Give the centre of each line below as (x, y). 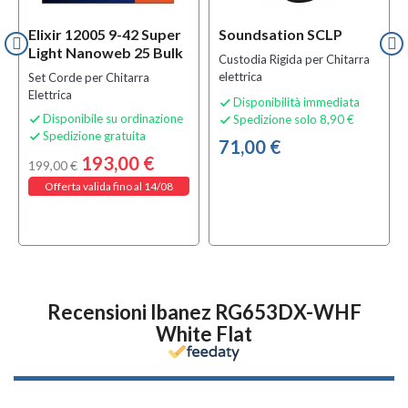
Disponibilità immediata (296, 102)
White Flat (204, 334)
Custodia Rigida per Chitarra (294, 60)
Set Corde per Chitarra (89, 78)
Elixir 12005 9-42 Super (105, 35)
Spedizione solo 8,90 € (294, 120)
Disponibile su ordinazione (113, 119)
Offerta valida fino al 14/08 (109, 187)
